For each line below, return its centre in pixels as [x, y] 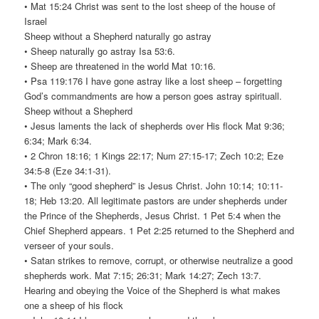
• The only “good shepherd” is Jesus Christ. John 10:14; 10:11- [154, 186]
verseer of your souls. [69, 246]
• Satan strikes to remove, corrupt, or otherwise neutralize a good [159, 261]
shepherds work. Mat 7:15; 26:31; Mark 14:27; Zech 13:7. [143, 276]
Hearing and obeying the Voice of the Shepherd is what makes [153, 291]
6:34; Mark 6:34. [58, 141]
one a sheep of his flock [74, 305]
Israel [36, 21]
